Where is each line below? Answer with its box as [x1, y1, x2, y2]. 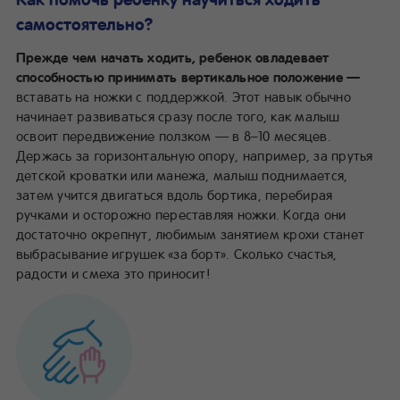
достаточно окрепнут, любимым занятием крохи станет [16, 224, 364, 243]
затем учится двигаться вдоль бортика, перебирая [16, 185, 333, 204]
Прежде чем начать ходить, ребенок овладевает [16, 47, 329, 66]
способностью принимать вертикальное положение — [16, 67, 361, 86]
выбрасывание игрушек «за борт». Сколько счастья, [16, 244, 337, 262]
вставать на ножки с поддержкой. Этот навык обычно [16, 87, 351, 105]
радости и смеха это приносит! [16, 263, 211, 282]
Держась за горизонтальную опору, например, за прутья [16, 146, 373, 164]
